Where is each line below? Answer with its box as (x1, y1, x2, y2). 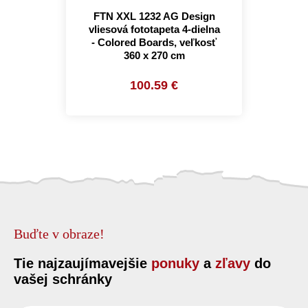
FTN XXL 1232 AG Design (93, 10, 215, 22)
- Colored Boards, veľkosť (91, 36, 217, 48)
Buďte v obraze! (14, 226, 104, 241)
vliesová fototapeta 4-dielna (88, 23, 220, 35)
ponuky (151, 256, 199, 271)
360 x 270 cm (123, 49, 185, 61)
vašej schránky (14, 272, 112, 287)
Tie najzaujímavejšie (14, 256, 151, 271)
